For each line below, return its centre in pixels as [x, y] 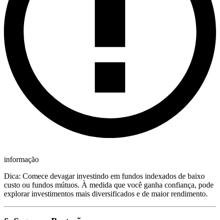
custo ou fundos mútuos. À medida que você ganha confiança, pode [109, 185]
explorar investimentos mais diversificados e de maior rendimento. [106, 193]
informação [21, 159]
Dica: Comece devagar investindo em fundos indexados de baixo [104, 176]
